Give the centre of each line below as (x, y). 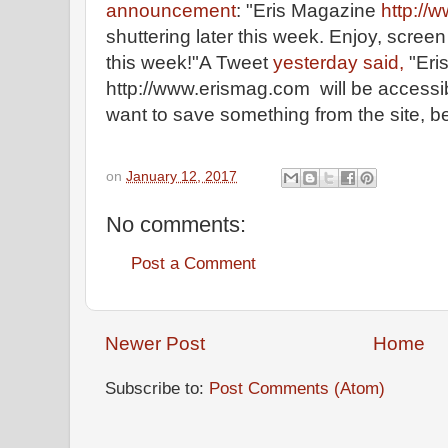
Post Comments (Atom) (297, 388)
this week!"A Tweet (189, 62)
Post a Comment (193, 263)
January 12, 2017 (181, 176)
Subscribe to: (157, 388)
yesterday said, (338, 62)
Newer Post (155, 344)
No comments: (176, 224)
